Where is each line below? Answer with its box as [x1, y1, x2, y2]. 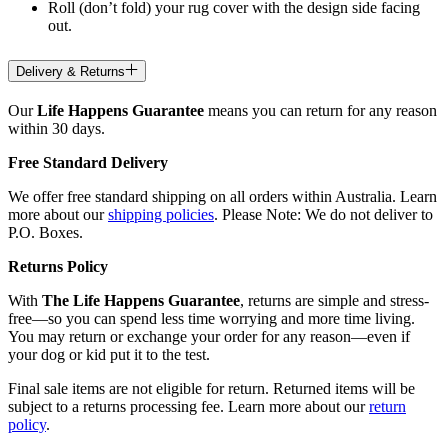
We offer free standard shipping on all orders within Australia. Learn [8, 187, 437, 205]
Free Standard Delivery [8, 153, 168, 171]
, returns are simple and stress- [240, 291, 429, 309]
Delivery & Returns [16, 63, 125, 79]
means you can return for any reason [204, 101, 437, 119]
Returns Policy [8, 257, 108, 275]
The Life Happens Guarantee [42, 291, 240, 309]
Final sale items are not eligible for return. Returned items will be [8, 379, 415, 397]
